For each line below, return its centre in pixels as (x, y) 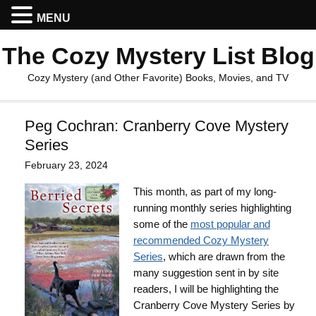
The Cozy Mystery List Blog (158, 56)
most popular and (230, 224)
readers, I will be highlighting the (206, 289)
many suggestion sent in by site (206, 273)
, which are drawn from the (224, 256)
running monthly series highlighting (212, 208)
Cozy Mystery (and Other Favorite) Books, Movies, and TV (158, 78)
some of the (162, 224)
